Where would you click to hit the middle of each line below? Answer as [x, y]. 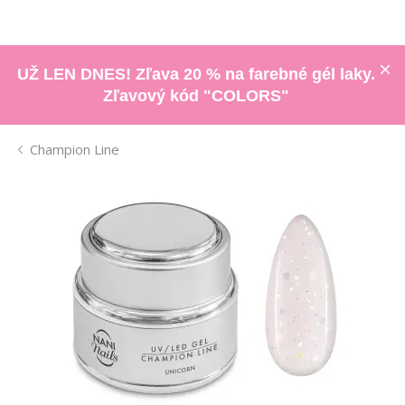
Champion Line [75, 149]
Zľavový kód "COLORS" [196, 95]
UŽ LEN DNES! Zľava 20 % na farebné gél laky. [196, 74]
